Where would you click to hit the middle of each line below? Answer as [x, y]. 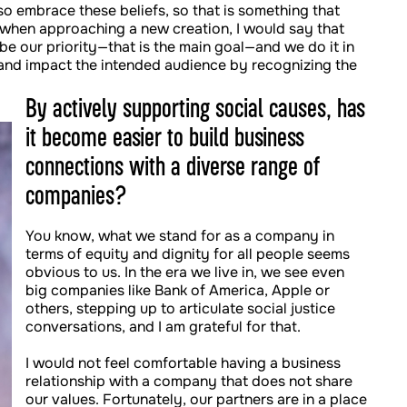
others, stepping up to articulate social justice [180, 308]
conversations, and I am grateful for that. [163, 327]
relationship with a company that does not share [189, 381]
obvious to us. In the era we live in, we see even [185, 272]
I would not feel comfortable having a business [183, 363]
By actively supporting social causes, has [195, 107]
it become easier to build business [165, 136]
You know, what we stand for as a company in [180, 236]
